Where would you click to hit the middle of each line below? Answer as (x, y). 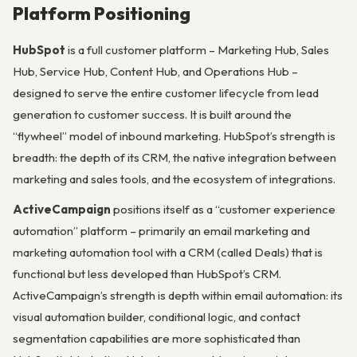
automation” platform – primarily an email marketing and (161, 230)
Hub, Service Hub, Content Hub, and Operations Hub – (155, 71)
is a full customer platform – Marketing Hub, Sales (197, 49)
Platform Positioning (102, 14)
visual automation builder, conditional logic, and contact (157, 316)
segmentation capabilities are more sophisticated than (157, 338)
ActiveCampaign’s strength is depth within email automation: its (178, 295)
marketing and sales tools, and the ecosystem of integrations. (174, 178)
